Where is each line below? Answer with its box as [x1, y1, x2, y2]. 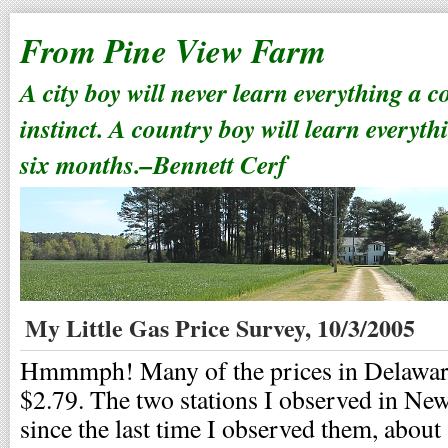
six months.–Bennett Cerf [20, 146, 287, 182]
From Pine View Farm [20, 27, 326, 74]
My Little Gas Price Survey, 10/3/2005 [25, 310, 415, 345]
